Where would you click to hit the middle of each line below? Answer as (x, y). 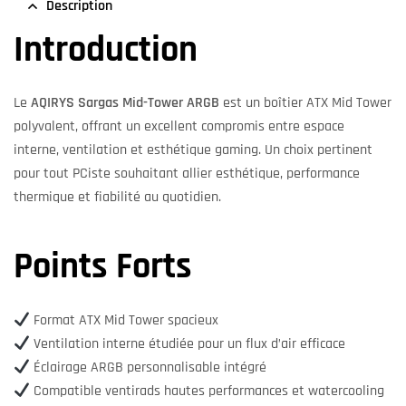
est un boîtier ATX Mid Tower (305, 103)
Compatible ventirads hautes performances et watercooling (208, 391)
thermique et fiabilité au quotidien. (117, 198)
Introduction (106, 50)
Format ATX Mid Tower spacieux (125, 320)
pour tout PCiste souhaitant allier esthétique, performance (187, 174)
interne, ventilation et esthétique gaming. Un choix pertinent (193, 150)
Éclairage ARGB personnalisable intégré (149, 367)
